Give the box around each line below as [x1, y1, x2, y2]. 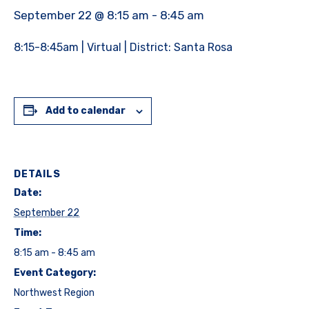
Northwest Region [14, 287, 94, 299]
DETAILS [14, 168, 61, 181]
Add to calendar [45, 105, 126, 117]
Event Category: [14, 267, 96, 279]
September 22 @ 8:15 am [14, 8, 149, 23]
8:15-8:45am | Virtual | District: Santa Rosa [14, 41, 232, 54]
